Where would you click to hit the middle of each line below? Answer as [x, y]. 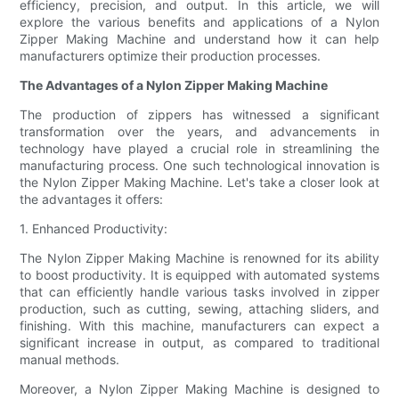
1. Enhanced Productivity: [94, 229]
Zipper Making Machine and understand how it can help [199, 39]
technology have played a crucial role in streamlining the [199, 149]
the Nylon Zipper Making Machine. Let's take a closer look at [199, 183]
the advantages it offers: [92, 199]
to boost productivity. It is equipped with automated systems [199, 275]
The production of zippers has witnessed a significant [199, 115]
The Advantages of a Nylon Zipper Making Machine [174, 85]
